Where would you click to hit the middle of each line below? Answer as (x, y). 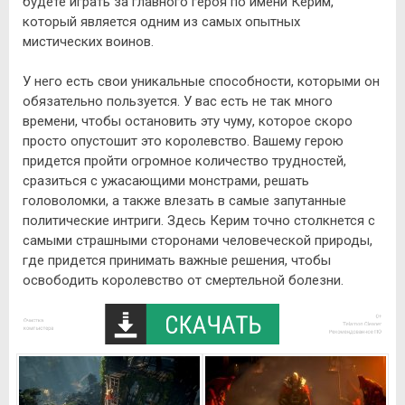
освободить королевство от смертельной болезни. (183, 280)
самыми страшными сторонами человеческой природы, (198, 240)
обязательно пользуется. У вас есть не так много (178, 101)
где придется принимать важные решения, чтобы (177, 260)
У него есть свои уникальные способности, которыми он (201, 81)
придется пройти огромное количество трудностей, (184, 161)
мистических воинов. (88, 42)
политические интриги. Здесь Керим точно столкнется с (199, 221)
